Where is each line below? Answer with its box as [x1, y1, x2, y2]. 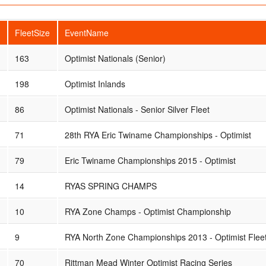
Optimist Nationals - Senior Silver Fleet [64, 103, 210, 115]
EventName [64, 26, 109, 39]
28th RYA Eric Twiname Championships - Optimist [64, 128, 251, 141]
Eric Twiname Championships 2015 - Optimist [64, 154, 236, 166]
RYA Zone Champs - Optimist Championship [64, 205, 231, 217]
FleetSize [14, 26, 50, 39]
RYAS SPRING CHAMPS [64, 179, 157, 192]
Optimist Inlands [64, 77, 125, 90]
